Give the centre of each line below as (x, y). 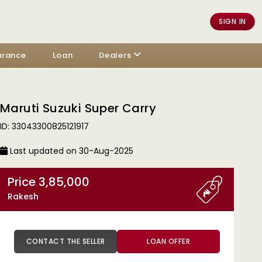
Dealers (115, 55)
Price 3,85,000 (64, 182)
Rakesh (23, 196)
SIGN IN (232, 21)
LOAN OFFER (168, 241)
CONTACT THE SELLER (94, 241)
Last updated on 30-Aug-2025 (70, 151)
